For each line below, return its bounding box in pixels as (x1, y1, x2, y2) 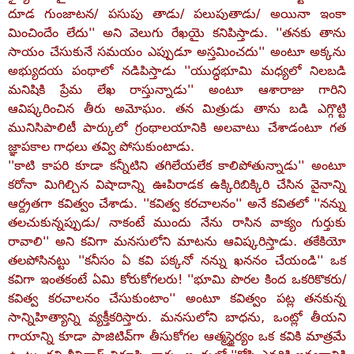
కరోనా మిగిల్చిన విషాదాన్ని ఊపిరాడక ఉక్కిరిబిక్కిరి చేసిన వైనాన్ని (8, 177, 346, 192)
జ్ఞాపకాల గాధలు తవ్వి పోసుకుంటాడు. (8, 139, 194, 154)
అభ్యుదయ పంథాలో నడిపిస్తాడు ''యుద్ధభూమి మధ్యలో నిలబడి (8, 63, 346, 78)
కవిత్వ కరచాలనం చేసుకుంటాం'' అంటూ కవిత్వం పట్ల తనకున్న (8, 291, 346, 306)
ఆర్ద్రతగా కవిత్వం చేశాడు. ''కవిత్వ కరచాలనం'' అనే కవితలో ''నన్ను (8, 196, 346, 211)
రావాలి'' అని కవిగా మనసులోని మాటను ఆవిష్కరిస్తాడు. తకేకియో (8, 234, 346, 249)
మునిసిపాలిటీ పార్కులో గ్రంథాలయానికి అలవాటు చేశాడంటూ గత (8, 120, 346, 135)
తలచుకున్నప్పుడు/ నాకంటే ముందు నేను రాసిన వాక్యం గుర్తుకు (8, 215, 346, 230)
